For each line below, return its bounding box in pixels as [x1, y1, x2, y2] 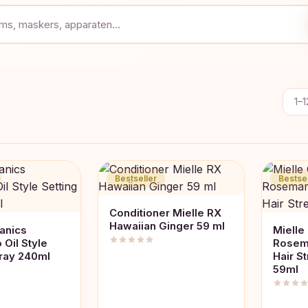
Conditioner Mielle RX [109, 206, 221, 219]
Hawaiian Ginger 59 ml [109, 219, 225, 232]
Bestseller [115, 173, 157, 184]
